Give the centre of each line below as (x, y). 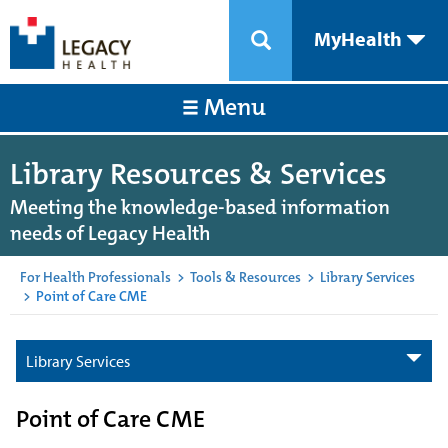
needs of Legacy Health (110, 233)
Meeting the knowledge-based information (200, 207)
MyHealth (360, 38)
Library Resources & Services (198, 174)
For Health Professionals (95, 277)
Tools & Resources (245, 277)
